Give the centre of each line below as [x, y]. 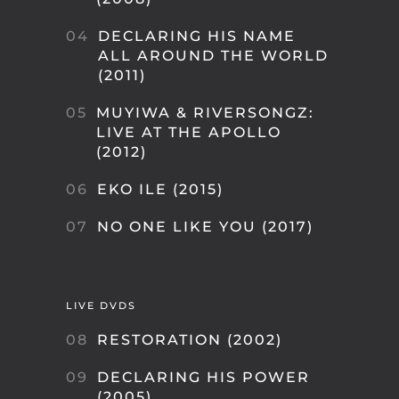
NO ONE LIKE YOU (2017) [205, 227]
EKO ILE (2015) [160, 189]
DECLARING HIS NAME [197, 36]
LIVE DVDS [101, 305]
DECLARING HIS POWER [204, 377]
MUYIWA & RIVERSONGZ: [205, 113]
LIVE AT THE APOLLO [189, 132]
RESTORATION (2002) [190, 340]
